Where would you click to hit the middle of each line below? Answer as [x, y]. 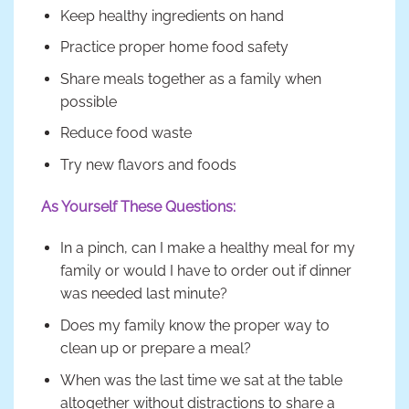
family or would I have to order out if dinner [205, 271]
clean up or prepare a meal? [155, 349]
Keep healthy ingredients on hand [172, 16]
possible [88, 101]
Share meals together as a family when [190, 79]
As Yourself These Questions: [138, 206]
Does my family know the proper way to [194, 326]
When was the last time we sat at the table [201, 380]
